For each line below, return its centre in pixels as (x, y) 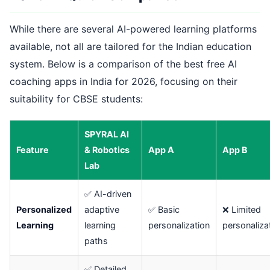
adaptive (102, 210)
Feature (33, 150)
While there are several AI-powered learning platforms (133, 29)
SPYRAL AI (107, 134)
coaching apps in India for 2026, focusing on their (124, 82)
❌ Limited (242, 210)
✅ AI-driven (108, 194)
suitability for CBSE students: (76, 99)
